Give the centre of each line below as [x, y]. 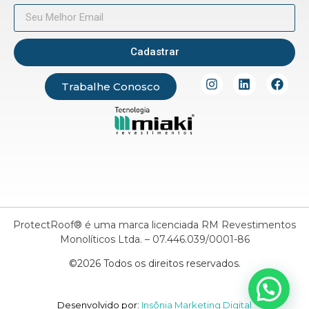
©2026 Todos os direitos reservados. [154, 264]
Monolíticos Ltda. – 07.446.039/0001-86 [154, 240]
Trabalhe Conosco [110, 86]
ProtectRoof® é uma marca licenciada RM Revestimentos [154, 225]
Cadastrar [154, 52]
